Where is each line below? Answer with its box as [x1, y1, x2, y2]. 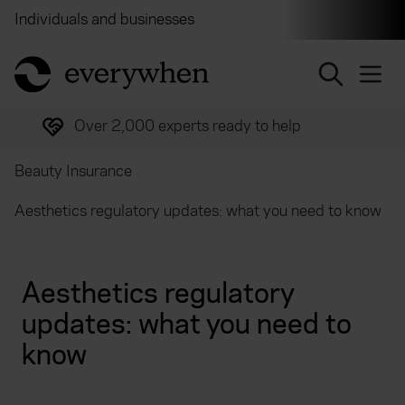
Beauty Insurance [14, 161, 132, 182]
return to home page [14, 53, 150, 74]
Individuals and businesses [14, 9, 194, 30]
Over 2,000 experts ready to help [74, 116, 301, 137]
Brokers [223, 9, 276, 30]
